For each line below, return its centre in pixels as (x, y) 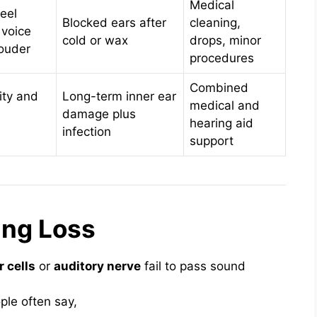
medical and (225, 105)
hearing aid (221, 123)
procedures (222, 58)
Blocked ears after (114, 22)
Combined (219, 87)
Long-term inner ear (119, 96)
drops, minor (225, 40)
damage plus (99, 114)
